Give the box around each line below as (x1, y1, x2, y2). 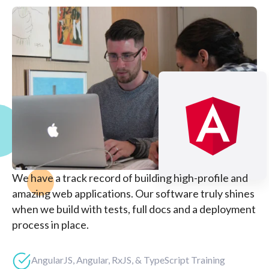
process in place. (12, 217, 89, 231)
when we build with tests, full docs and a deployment (12, 202, 256, 216)
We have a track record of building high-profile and (12, 171, 248, 184)
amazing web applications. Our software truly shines (12, 186, 255, 200)
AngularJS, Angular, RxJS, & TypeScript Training (31, 253, 225, 265)
